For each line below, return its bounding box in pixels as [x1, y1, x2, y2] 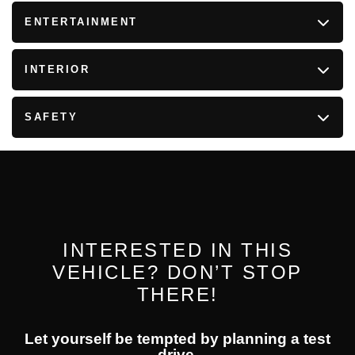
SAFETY [25, 111, 78, 124]
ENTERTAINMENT [25, 16, 138, 29]
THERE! [136, 284, 219, 306]
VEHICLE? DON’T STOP [52, 261, 303, 284]
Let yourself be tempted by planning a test [25, 330, 330, 348]
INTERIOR [25, 63, 90, 76]
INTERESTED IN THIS [63, 239, 292, 261]
